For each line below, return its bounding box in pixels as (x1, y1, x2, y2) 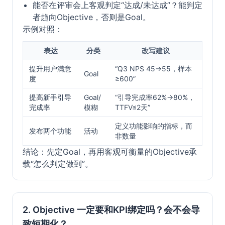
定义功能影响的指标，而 (115, 122, 192, 130)
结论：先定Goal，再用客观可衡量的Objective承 (23, 147, 197, 157)
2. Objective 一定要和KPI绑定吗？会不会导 (23, 204, 200, 215)
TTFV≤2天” (115, 103, 150, 111)
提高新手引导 (29, 93, 71, 101)
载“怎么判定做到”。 (23, 159, 93, 169)
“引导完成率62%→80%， (115, 93, 195, 101)
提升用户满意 (29, 64, 71, 73)
